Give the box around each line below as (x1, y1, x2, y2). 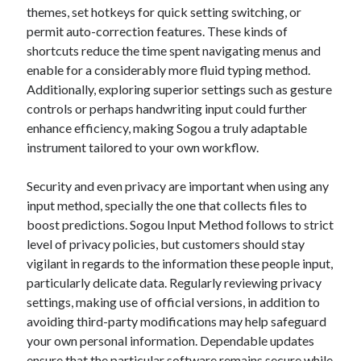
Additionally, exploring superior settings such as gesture (27, 81, 333, 97)
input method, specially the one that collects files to (27, 197, 308, 213)
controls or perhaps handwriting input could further (27, 101, 308, 116)
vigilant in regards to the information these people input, (27, 255, 334, 271)
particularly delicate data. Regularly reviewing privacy (27, 275, 322, 290)
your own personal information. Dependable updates (27, 333, 315, 348)
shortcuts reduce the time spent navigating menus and (27, 43, 322, 58)
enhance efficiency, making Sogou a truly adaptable (27, 120, 308, 135)
